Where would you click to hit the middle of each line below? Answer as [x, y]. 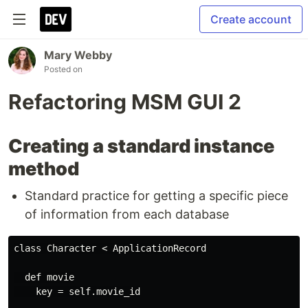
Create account [251, 19]
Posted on [63, 69]
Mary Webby [78, 55]
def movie [44, 277]
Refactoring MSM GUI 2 [125, 102]
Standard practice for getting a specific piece [156, 196]
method [44, 169]
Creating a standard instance [141, 146]
